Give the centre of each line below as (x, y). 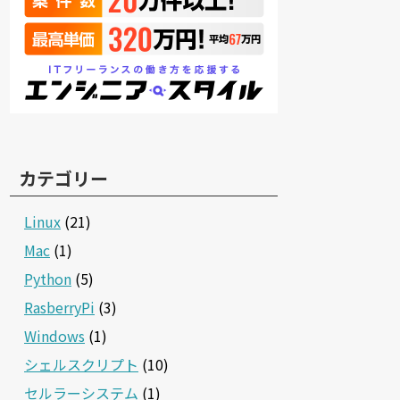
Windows (54, 335)
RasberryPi (59, 307)
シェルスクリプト (81, 364)
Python (48, 278)
